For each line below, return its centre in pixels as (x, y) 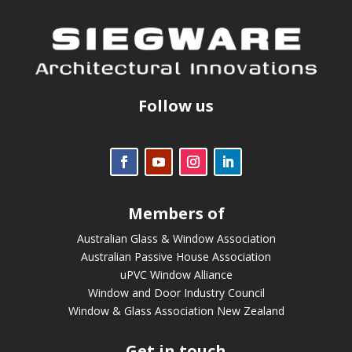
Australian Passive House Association (176, 256)
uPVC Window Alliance (176, 274)
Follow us (176, 105)
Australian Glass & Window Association (176, 238)
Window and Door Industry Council (176, 292)
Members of (176, 213)
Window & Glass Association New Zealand (176, 310)
